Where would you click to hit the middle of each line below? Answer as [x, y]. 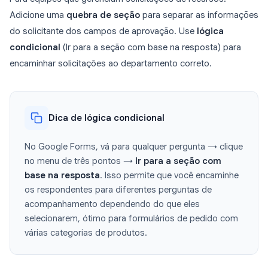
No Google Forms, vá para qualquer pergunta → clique [134, 147]
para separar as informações [199, 15]
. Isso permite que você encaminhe [169, 176]
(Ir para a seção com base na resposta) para [151, 48]
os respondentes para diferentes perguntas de [118, 190]
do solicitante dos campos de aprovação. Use [103, 31]
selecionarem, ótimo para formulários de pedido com [131, 219]
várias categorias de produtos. [86, 233]
